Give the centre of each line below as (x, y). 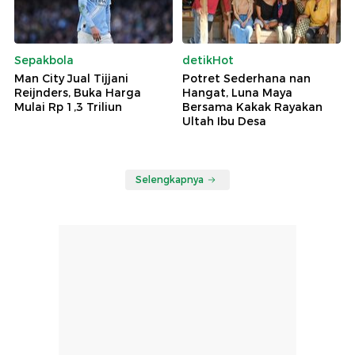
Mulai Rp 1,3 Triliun (68, 107)
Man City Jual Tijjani (71, 78)
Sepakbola (44, 60)
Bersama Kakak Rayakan (252, 107)
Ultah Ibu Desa (224, 121)
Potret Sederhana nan (246, 78)
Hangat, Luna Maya (237, 92)
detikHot (208, 60)
